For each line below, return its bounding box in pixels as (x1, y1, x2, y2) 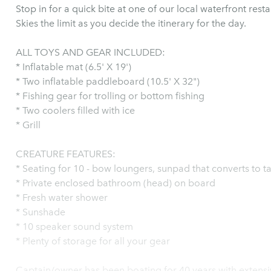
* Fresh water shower (16, 192, 108, 203)
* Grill (16, 119, 41, 131)
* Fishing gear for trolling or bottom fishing (16, 90, 204, 102)
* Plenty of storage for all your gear (16, 235, 170, 247)
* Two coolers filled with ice (16, 105, 135, 116)
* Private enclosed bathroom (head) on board (16, 177, 215, 189)
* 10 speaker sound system (16, 221, 133, 232)
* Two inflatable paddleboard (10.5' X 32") (16, 76, 200, 87)
